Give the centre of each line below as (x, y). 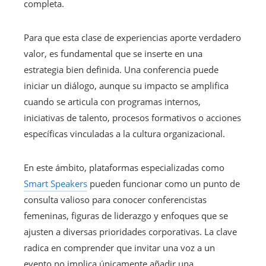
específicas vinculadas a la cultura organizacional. (124, 133)
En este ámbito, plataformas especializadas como (124, 167)
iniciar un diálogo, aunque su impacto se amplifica (126, 85)
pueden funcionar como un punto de (164, 183)
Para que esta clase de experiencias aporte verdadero (132, 37)
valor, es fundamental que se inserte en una (113, 53)
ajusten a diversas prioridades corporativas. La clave (130, 231)
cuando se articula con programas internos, (112, 101)
